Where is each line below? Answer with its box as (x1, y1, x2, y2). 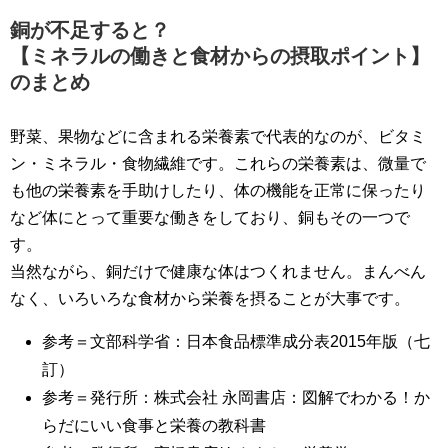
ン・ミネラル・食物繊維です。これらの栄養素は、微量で (10, 154, 426, 172)
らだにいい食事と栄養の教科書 (42, 416, 266, 434)
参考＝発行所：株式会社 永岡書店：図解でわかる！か (42, 388, 430, 406)
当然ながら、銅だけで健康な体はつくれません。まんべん (10, 262, 426, 280)
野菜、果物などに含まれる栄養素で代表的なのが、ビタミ (10, 127, 426, 145)
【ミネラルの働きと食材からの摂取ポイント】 (10, 44, 430, 67)
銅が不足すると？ (10, 18, 170, 41)
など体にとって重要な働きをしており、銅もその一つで (10, 208, 410, 226)
